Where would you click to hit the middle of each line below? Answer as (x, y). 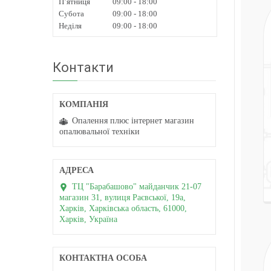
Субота (71, 13)
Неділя (70, 25)
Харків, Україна (88, 219)
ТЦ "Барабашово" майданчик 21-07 (137, 186)
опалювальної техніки (100, 131)
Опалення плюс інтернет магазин (133, 120)
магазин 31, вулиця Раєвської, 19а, (122, 197)
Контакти (83, 67)
